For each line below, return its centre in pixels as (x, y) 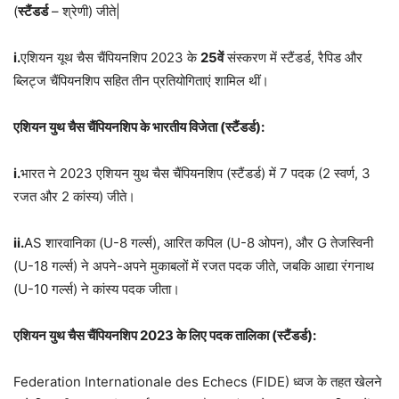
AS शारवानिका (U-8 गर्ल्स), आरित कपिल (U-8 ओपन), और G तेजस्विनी (199, 243)
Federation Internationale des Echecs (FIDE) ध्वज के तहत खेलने (198, 382)
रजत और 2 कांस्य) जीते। (74, 197)
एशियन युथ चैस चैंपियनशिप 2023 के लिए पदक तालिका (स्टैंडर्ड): (165, 336)
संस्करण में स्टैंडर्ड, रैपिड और (293, 58)
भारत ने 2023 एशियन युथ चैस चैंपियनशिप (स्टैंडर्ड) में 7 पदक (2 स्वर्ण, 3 (195, 174)
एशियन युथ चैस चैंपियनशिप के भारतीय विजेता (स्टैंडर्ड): (139, 127)
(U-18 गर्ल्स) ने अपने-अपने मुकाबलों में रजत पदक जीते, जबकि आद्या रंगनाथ (194, 266)
